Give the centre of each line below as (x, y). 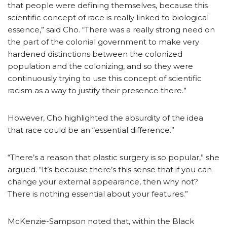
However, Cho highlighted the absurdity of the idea (105, 118)
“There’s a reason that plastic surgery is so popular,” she (113, 157)
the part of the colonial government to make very (103, 42)
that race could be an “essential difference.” (91, 130)
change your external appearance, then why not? (103, 181)
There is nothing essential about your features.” (98, 194)
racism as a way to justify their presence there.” (97, 90)
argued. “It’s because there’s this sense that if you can (110, 169)
